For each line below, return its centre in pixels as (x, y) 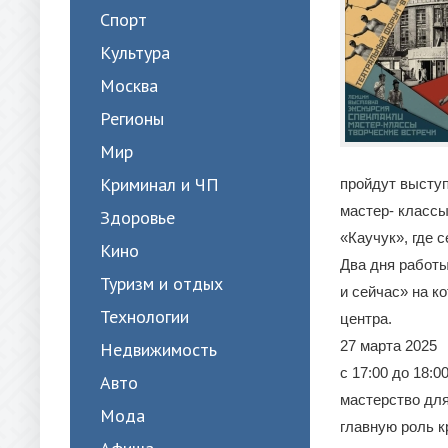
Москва (129, 85)
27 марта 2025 (388, 345)
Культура (135, 52)
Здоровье (137, 217)
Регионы (132, 118)
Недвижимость (158, 349)
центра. (366, 318)
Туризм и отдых (161, 283)
